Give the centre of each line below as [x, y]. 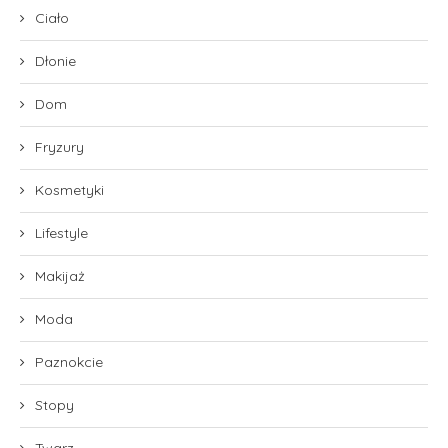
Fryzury [59, 146]
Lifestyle [61, 232]
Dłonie [55, 60]
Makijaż [60, 275]
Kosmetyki [69, 189]
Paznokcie [69, 361]
